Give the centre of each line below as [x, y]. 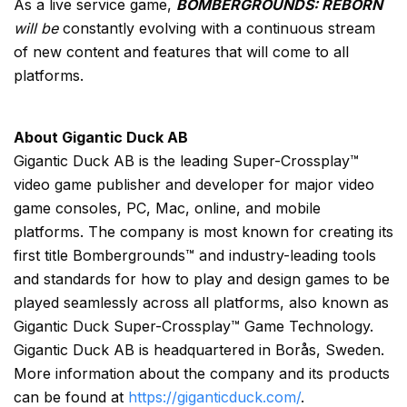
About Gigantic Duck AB [101, 138]
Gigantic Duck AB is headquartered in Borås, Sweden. [199, 350]
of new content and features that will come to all [181, 52]
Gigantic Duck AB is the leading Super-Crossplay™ [186, 161]
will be [38, 29]
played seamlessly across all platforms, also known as [201, 303]
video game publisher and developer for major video [194, 185]
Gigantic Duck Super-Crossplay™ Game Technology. [194, 327]
